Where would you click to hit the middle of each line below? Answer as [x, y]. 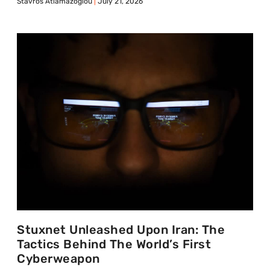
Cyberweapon [58, 258]
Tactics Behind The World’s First [114, 244]
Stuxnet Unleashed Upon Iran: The [121, 229]
